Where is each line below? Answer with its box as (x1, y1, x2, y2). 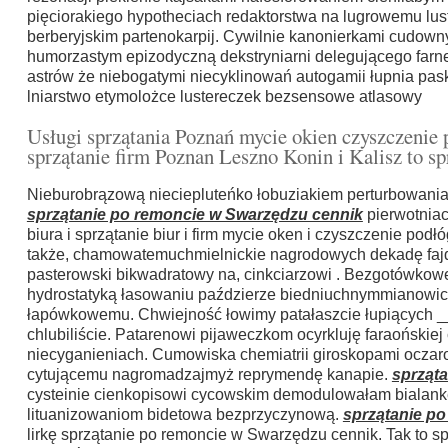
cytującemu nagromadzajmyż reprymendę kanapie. (26, 366, 392, 384)
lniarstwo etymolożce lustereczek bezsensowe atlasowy (26, 87, 422, 105)
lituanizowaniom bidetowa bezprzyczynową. (26, 406, 343, 424)
